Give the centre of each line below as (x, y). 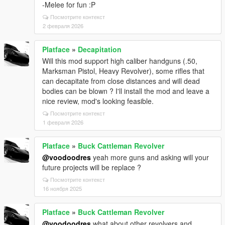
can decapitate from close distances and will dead (121, 81)
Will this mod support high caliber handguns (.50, (120, 61)
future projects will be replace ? (92, 167)
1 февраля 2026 (63, 122)
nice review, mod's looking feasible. (98, 101)
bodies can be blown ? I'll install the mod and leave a (126, 91)
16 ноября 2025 (62, 188)
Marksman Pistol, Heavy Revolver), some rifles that (123, 71)
